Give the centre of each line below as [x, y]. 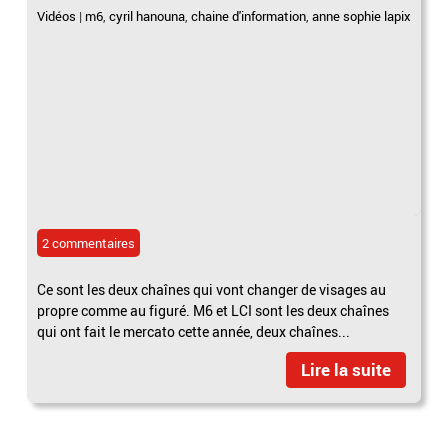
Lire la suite [345, 369]
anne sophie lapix [362, 15]
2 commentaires [89, 242]
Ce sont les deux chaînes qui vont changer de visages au [212, 289]
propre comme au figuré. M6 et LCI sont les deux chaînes [213, 310]
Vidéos [57, 15]
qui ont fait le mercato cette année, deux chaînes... [194, 331]
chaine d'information [249, 15]
